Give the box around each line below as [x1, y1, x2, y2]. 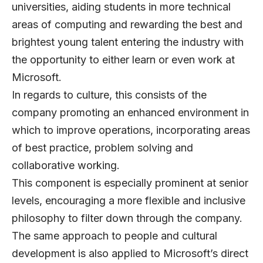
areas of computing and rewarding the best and [12, 18, 242, 31]
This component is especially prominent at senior [12, 177, 248, 190]
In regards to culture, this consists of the [12, 89, 207, 102]
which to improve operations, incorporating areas [12, 124, 250, 137]
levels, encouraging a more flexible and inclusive [12, 194, 245, 207]
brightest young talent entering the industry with [12, 36, 244, 49]
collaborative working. [12, 159, 120, 172]
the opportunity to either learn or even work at [12, 53, 235, 66]
